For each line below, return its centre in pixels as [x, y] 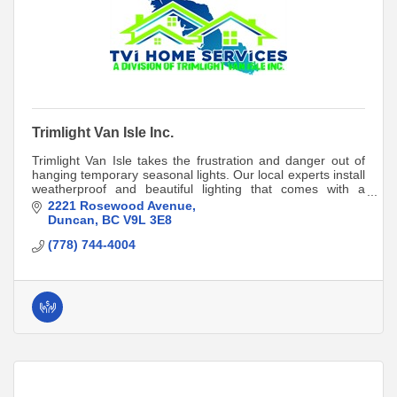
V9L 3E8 [147, 219]
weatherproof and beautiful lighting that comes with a [198, 189]
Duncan [71, 219]
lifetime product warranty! [103, 203]
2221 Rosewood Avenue [120, 205]
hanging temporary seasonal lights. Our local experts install [198, 175]
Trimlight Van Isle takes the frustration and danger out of [198, 161]
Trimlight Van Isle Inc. [103, 133]
